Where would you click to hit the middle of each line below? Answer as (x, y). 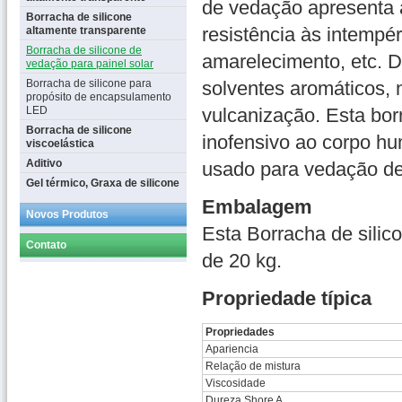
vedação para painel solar (90, 64)
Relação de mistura (253, 366)
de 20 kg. (242, 261)
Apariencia (232, 349)
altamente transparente (86, 31)
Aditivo (44, 163)
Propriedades (240, 332)
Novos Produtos (67, 214)
